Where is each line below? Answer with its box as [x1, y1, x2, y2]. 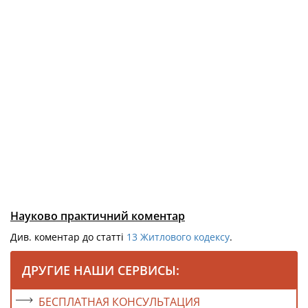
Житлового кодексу [140, 230, 230, 243]
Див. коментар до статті [10, 230, 124, 243]
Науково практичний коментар [10, 208, 185, 223]
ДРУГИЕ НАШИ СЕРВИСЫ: [22, 262, 179, 278]
